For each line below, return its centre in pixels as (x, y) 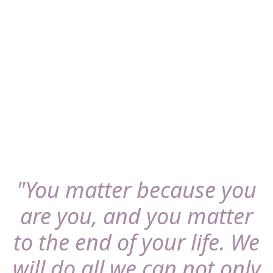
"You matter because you (136, 190)
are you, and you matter (136, 216)
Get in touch (61, 90)
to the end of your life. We (136, 242)
